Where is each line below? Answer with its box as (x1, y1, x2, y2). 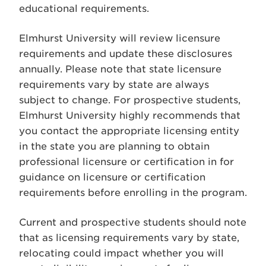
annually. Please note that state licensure (19, 64, 221, 75)
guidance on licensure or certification (19, 172, 205, 183)
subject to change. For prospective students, (19, 94, 240, 106)
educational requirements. (19, 3, 149, 14)
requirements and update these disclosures (19, 48, 232, 59)
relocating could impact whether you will (19, 248, 224, 259)
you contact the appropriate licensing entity (19, 125, 239, 137)
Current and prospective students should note (19, 217, 246, 228)
